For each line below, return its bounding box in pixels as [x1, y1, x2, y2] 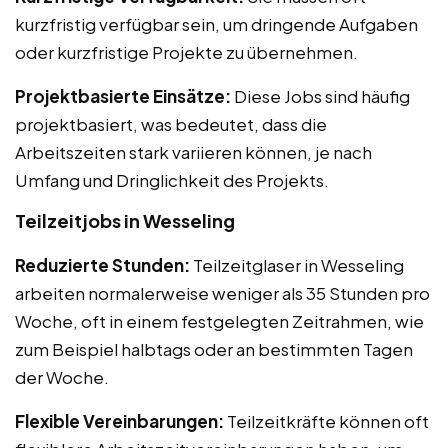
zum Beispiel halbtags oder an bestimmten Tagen [15, 337, 413, 360]
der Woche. [15, 365, 109, 388]
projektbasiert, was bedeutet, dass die [15, 112, 327, 135]
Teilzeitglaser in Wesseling [190, 253, 404, 276]
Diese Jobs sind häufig [231, 84, 410, 107]
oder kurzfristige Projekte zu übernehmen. [15, 40, 358, 63]
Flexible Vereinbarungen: [15, 409, 224, 432]
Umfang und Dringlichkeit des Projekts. [15, 168, 329, 191]
